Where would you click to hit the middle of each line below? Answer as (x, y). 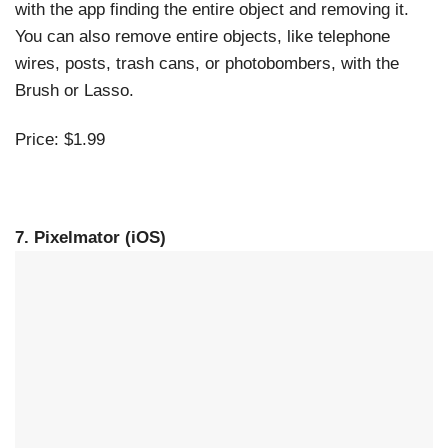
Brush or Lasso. (74, 90)
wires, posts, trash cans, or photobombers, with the (207, 63)
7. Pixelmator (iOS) (90, 237)
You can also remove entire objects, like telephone (202, 36)
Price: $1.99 (60, 139)
